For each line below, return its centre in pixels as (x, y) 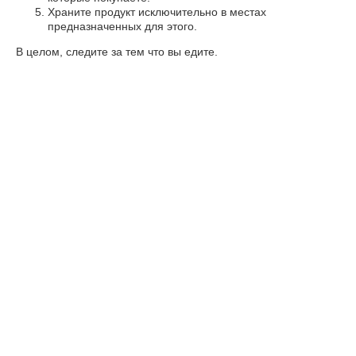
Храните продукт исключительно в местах (157, 12)
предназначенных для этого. (122, 26)
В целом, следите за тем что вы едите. (117, 52)
